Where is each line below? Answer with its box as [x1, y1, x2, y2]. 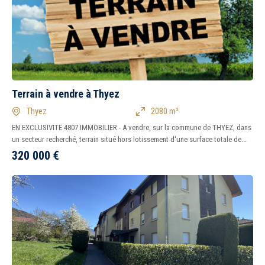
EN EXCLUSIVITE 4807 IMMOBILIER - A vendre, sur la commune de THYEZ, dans [12, 123, 251, 132]
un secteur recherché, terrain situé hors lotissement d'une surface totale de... [12, 135, 247, 144]
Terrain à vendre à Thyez [12, 88, 119, 100]
